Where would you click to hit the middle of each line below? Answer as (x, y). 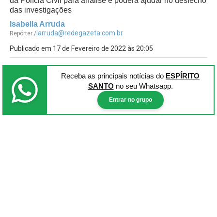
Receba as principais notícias (108, 76)
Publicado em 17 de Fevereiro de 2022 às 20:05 (81, 48)
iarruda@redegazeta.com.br (80, 33)
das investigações (41, 10)
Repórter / (23, 33)
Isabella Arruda (37, 24)
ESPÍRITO (183, 76)
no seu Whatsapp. (143, 86)
